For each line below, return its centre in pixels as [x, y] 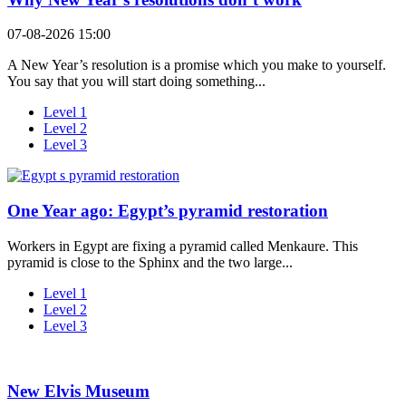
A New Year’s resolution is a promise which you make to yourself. [197, 65]
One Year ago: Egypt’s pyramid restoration [168, 210]
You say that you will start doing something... [136, 82]
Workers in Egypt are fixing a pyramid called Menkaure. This [183, 246]
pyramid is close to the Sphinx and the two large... [150, 262]
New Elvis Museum [78, 391]
